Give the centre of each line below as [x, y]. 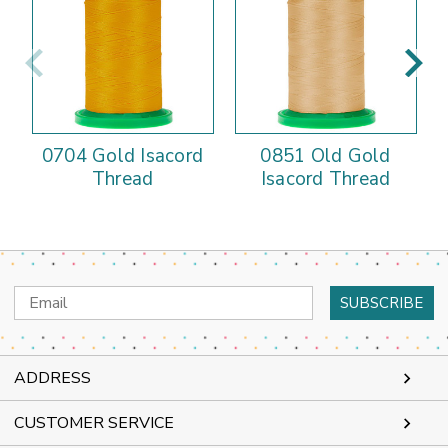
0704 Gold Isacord [122, 156]
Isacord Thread [325, 179]
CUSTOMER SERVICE [94, 423]
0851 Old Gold [325, 156]
